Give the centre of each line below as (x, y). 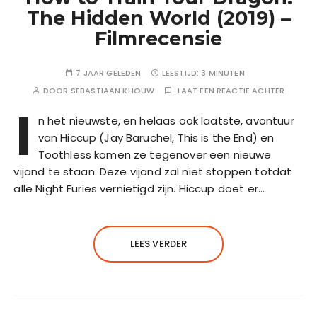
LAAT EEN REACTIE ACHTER (231, 91)
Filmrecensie (158, 39)
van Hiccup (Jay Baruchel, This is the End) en (156, 138)
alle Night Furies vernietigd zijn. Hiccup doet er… (139, 189)
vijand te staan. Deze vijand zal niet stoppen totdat (153, 172)
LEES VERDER (158, 244)
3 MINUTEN (223, 73)
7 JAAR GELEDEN (109, 73)
